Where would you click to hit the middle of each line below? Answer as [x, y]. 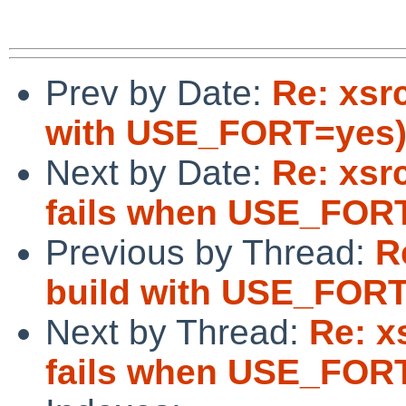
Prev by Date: [159, 92]
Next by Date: [159, 172]
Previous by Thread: [210, 252]
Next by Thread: [177, 332]
